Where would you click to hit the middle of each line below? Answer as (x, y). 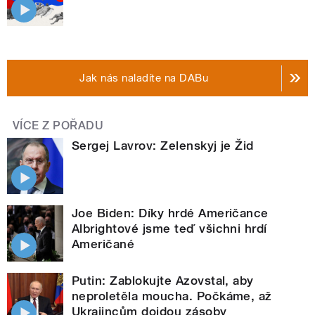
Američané (103, 244)
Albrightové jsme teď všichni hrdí (169, 229)
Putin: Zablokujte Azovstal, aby (163, 281)
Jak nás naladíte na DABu (144, 78)
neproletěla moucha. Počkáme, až (172, 296)
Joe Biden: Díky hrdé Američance (170, 213)
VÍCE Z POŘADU (58, 126)
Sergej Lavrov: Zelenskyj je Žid (163, 146)
